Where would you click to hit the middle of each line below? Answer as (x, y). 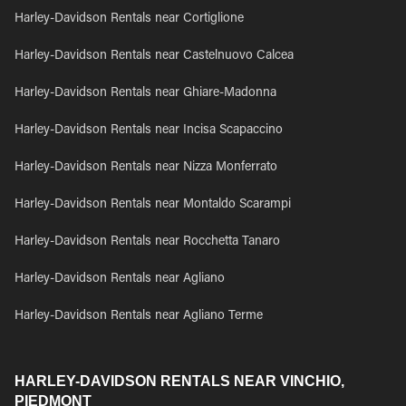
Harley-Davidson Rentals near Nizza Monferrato (146, 168)
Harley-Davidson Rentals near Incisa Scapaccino (149, 130)
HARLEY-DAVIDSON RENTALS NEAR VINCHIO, (179, 381)
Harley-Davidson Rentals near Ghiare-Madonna (145, 93)
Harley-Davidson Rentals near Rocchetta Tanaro (147, 242)
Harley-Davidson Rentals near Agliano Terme (139, 316)
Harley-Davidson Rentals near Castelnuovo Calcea (154, 56)
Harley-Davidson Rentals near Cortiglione (129, 19)
